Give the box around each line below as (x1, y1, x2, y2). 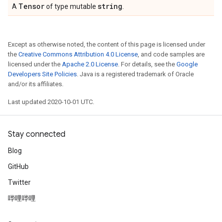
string (98, 1, 122, 11)
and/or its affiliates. (8, 80, 63, 88)
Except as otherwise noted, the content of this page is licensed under (8, 41, 205, 48)
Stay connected (8, 129, 65, 139)
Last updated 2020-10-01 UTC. (8, 98, 94, 106)
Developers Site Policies (8, 70, 77, 78)
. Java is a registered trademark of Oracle (77, 70, 194, 78)
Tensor (18, 1, 45, 11)
